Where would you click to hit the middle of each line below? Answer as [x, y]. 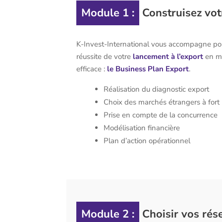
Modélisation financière [142, 128]
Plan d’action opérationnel [147, 141]
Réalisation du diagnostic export [157, 89]
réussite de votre [104, 57]
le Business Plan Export [148, 69]
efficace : [92, 69]
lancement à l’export [168, 57]
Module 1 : [108, 13]
